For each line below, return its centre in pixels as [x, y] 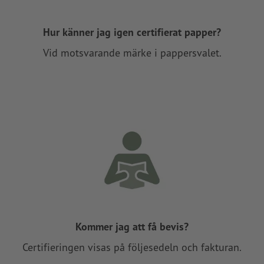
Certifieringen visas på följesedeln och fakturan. [132, 247]
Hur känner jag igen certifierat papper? [132, 32]
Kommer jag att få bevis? [132, 227]
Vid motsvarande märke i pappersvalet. [132, 52]
